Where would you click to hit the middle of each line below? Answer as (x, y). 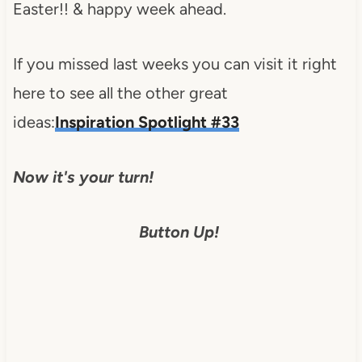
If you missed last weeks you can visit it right (175, 63)
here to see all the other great (120, 93)
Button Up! (181, 232)
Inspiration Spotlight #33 (147, 122)
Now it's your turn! (83, 177)
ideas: (34, 122)
